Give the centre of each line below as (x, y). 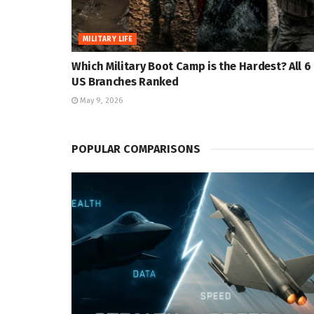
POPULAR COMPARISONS (136, 149)
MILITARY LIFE (108, 39)
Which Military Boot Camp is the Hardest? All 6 (191, 66)
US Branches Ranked (125, 81)
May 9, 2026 (100, 100)
